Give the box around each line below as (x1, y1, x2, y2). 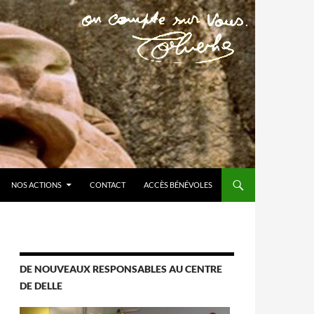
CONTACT (90, 180, 125, 189)
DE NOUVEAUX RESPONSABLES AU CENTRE (20, 263, 222, 275)
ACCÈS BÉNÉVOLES (144, 180, 212, 189)
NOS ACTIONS (11, 180, 62, 189)
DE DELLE (20, 280, 62, 292)
